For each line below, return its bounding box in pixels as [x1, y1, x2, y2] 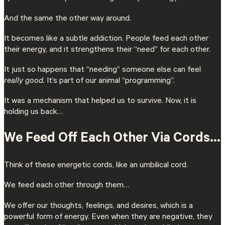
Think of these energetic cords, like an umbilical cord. [4, 161, 188, 171]
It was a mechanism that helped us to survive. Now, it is [4, 97, 196, 106]
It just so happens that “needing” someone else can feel [4, 65, 201, 75]
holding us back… [4, 108, 65, 118]
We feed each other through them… [4, 181, 129, 191]
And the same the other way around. [4, 14, 131, 24]
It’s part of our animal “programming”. [47, 76, 177, 86]
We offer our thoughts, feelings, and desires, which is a [4, 201, 193, 211]
